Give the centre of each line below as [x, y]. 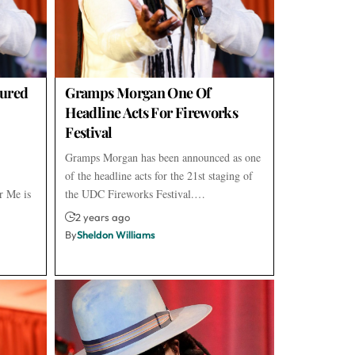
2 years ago [103, 217]
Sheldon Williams [116, 234]
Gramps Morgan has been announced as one [163, 157]
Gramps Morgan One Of [138, 92]
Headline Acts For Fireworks [152, 112]
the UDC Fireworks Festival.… [136, 193]
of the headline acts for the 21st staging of [159, 175]
